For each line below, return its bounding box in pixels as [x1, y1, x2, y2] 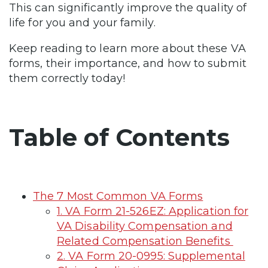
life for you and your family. [9, 16, 159, 29]
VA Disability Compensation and [57, 219, 233, 233]
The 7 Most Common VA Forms [33, 189, 203, 203]
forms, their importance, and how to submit [9, 56, 246, 70]
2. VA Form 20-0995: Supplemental [57, 249, 245, 263]
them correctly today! [9, 71, 125, 85]
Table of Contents [9, 122, 230, 152]
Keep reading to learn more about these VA [9, 41, 246, 55]
